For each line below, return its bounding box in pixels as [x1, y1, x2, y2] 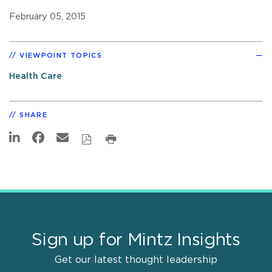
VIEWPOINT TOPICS [19, 52, 103, 59]
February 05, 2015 [9, 12, 86, 21]
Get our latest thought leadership [55, 254, 217, 265]
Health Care [9, 71, 62, 81]
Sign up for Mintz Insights [32, 231, 240, 249]
